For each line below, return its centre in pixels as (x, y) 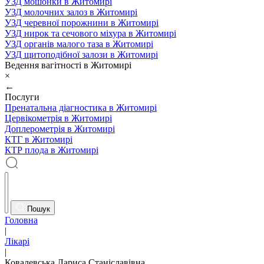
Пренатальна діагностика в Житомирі (81, 108)
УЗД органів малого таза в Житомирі (79, 44)
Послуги (22, 97)
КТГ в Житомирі (39, 139)
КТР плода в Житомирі (52, 150)
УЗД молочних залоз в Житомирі (71, 12)
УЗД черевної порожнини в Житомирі (82, 23)
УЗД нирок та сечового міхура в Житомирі (90, 33)
